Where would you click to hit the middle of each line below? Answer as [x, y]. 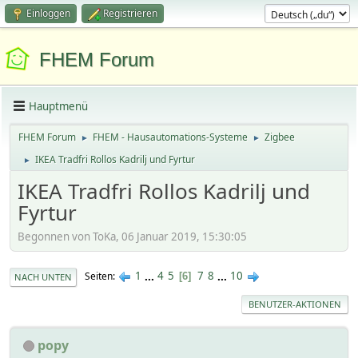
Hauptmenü [58, 106]
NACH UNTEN [43, 276]
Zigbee [280, 137]
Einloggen [48, 13]
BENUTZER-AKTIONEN [295, 304]
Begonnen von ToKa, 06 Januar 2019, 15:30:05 [132, 236]
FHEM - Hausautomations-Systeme [170, 137]
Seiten [99, 276]
